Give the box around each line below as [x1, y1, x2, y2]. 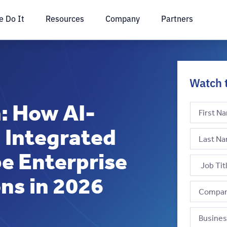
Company [105, 13, 140, 24]
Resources [46, 13, 84, 24]
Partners [161, 13, 193, 24]
